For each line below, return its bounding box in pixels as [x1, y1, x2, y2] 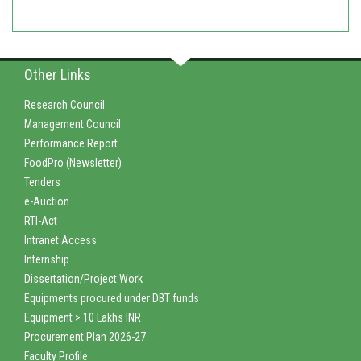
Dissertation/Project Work [24, 272, 143, 285]
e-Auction [24, 194, 69, 208]
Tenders [24, 175, 60, 189]
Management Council [24, 117, 121, 131]
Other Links [24, 65, 91, 83]
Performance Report [24, 136, 118, 150]
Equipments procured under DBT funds [24, 291, 199, 305]
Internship [24, 252, 69, 266]
